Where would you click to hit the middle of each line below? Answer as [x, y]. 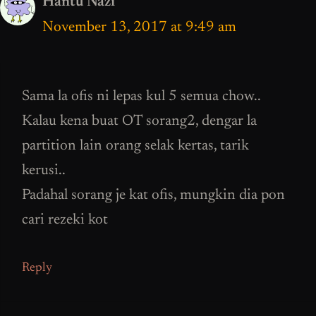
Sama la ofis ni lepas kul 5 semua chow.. [141, 97]
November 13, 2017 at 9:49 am [139, 28]
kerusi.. [44, 171]
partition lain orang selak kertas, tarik [135, 147]
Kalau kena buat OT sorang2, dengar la [139, 122]
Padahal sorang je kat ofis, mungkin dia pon [153, 196]
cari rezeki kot [65, 221]
